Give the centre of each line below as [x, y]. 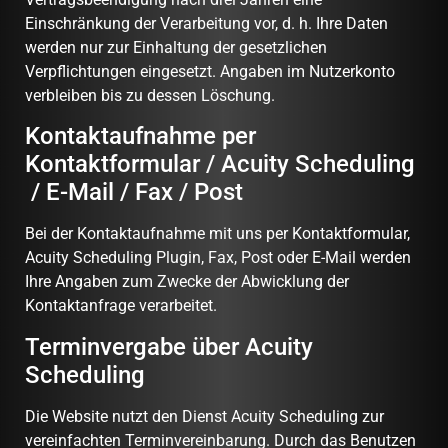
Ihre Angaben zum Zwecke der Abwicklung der [187, 282]
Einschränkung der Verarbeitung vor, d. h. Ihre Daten [206, 24]
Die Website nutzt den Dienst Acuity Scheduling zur [204, 416]
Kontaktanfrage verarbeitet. [123, 306]
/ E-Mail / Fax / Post [134, 192]
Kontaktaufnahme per [140, 136]
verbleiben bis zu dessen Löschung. [150, 96]
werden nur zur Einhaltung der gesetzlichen [176, 48]
